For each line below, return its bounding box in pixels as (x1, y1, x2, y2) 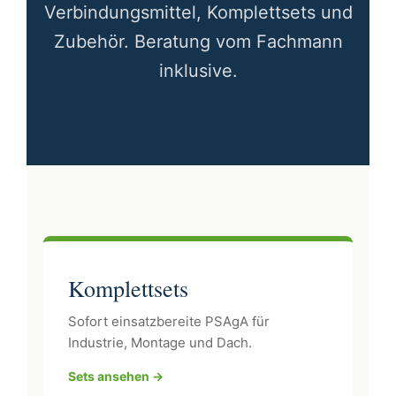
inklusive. (158, 60, 238, 81)
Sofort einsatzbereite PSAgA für (68, 313, 270, 330)
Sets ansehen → (68, 369, 164, 384)
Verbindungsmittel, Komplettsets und (43, 2, 353, 23)
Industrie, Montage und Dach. (68, 334, 253, 351)
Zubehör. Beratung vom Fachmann (53, 31, 343, 52)
